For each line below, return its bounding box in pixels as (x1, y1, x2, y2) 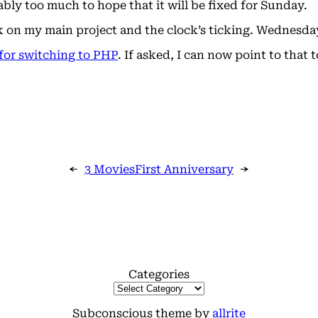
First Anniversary (135, 162, 234, 176)
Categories (128, 267, 190, 281)
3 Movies (84, 162, 135, 176)
